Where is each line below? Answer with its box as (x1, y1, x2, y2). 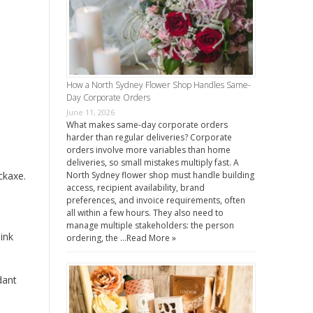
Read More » (126, 232, 176, 245)
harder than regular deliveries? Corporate (66, 131, 232, 144)
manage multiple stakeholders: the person (66, 219, 234, 232)
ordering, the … (66, 232, 126, 245)
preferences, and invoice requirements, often (66, 194, 245, 207)
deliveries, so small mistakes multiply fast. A (66, 156, 239, 169)
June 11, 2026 (66, 107, 115, 118)
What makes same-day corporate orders (66, 119, 228, 131)
